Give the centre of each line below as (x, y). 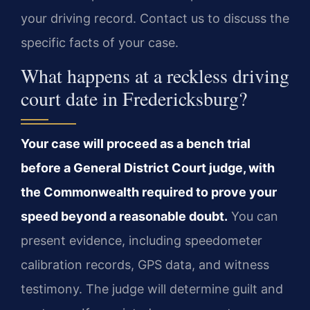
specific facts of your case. (100, 42)
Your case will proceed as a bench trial (136, 144)
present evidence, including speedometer (142, 241)
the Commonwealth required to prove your (149, 192)
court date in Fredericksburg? (134, 99)
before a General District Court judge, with (148, 168)
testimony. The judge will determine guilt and (152, 289)
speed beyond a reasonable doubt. (124, 217)
